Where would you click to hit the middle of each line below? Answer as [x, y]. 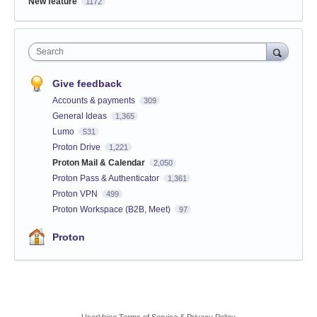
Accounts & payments [95, 101]
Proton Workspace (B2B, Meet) [113, 210]
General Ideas [81, 116]
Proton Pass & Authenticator [107, 179]
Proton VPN [76, 194]
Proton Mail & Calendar [100, 163]
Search [50, 52]
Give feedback [87, 84]
